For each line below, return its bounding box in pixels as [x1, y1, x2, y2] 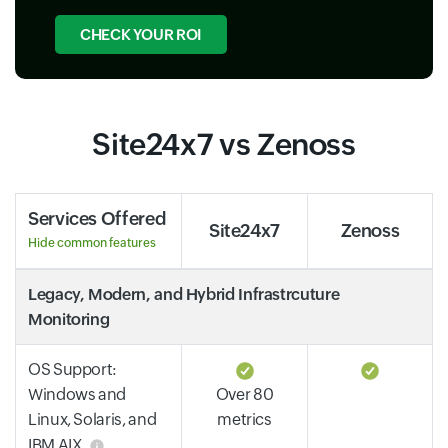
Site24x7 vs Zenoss [92, 127, 356, 162]
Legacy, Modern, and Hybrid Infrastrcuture [28, 285, 340, 304]
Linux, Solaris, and [28, 410, 157, 429]
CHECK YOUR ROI [80, 26, 202, 43]
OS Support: [28, 360, 118, 379]
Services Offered [28, 208, 166, 229]
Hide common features [28, 236, 156, 250]
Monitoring [28, 310, 110, 329]
